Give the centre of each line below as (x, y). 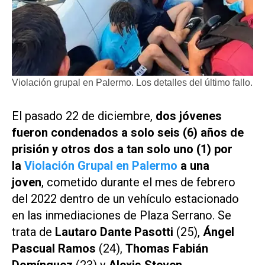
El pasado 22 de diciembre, (84, 116)
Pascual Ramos (55, 248)
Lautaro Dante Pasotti (116, 232)
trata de (33, 232)
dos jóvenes (189, 116)
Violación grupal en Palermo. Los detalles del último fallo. (132, 82)
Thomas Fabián (167, 248)
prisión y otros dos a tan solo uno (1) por (122, 149)
